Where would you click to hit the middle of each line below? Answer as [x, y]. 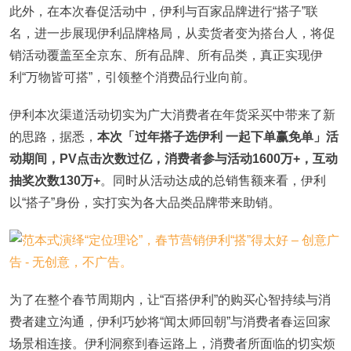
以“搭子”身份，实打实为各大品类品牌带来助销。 [145, 203]
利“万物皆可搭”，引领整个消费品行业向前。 [132, 77]
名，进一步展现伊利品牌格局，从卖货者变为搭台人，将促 [172, 33]
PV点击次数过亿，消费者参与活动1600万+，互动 [199, 159]
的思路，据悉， [53, 137]
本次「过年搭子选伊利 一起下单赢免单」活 [218, 137]
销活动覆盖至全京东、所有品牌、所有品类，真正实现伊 [166, 55]
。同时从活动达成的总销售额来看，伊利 [213, 181]
